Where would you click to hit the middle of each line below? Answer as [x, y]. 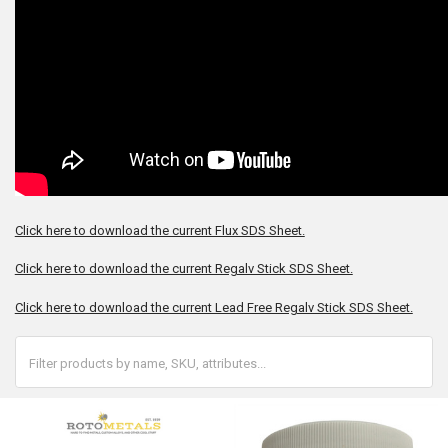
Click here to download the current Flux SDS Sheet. [159, 230]
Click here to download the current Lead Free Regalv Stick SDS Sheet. [213, 307]
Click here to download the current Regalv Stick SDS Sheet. [183, 269]
